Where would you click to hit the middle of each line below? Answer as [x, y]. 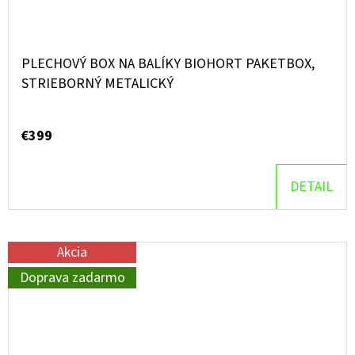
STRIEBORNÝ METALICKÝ [97, 84]
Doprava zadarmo [72, 277]
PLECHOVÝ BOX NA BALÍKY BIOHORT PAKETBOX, [168, 64]
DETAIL [311, 187]
